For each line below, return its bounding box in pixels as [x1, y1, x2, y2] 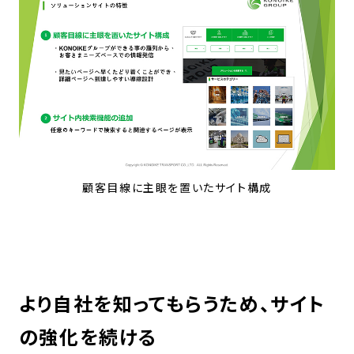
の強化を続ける [18, 322, 158, 350]
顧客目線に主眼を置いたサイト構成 [82, 179, 272, 195]
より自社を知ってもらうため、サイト [18, 288, 326, 317]
